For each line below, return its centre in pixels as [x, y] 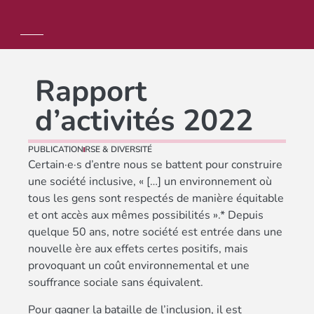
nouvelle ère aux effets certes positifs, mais [138, 249]
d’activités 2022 [144, 121]
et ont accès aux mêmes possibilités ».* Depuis [146, 215]
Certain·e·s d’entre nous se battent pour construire [155, 165]
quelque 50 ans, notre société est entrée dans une [155, 232]
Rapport [91, 91]
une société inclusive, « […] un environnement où [150, 182]
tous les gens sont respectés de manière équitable [156, 198]
